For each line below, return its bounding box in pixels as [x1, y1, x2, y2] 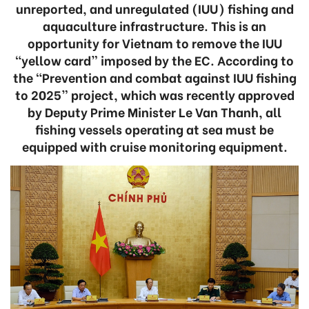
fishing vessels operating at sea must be [35, 119, 274, 138]
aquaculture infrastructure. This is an [43, 16, 266, 34]
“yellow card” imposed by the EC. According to [15, 50, 294, 69]
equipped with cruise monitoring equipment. [21, 137, 288, 155]
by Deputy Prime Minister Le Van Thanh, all [28, 102, 281, 121]
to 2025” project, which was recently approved [14, 85, 295, 103]
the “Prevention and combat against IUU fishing [12, 68, 297, 86]
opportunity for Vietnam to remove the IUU [27, 33, 282, 52]
